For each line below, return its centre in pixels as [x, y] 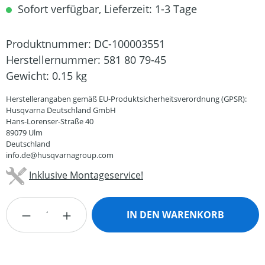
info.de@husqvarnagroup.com [60, 155]
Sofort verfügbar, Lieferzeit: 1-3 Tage [106, 9]
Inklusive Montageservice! [86, 175]
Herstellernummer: [55, 60]
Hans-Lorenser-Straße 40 [50, 121]
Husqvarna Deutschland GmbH [61, 110]
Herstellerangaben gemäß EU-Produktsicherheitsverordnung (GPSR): [126, 99]
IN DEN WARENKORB [176, 215]
